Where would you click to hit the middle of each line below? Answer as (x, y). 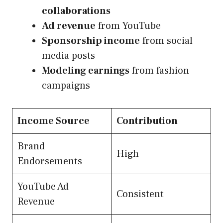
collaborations (76, 11)
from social (166, 41)
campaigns (66, 86)
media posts (68, 56)
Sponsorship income (91, 41)
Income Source (54, 121)
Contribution (147, 121)
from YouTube (128, 26)
